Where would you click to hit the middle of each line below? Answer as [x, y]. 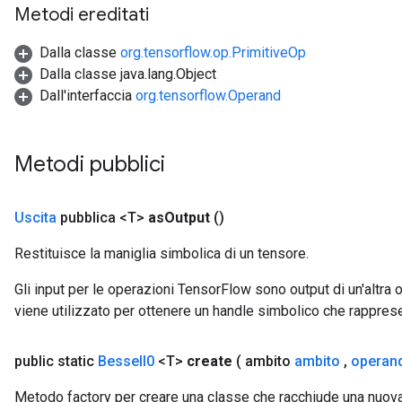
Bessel [120, 361]
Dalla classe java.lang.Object [128, 74]
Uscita [35, 218]
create [210, 361]
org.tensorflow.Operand [208, 96]
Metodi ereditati [82, 15]
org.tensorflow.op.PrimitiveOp [213, 52]
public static [56, 361]
